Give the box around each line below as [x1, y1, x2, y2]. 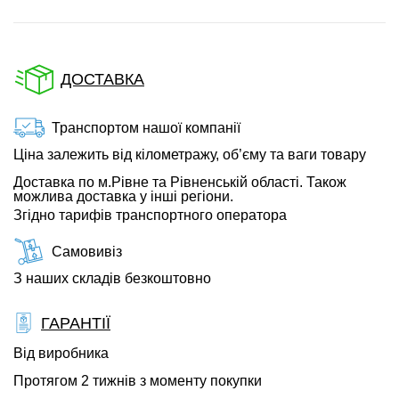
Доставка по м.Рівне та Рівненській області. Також [13, 175, 346, 190]
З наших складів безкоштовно [13, 271, 211, 286]
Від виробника [13, 346, 109, 361]
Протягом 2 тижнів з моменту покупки [13, 373, 262, 388]
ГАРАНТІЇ [41, 313, 110, 332]
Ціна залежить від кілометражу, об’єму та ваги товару [13, 147, 366, 162]
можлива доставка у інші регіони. [13, 189, 233, 204]
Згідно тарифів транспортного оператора [13, 208, 287, 223]
